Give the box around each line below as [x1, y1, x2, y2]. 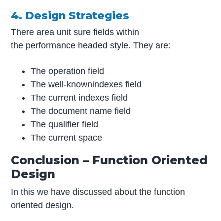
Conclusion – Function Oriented [11, 153, 208, 168]
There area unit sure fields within [11, 27, 140, 37]
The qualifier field [31, 119, 99, 130]
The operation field [31, 66, 105, 76]
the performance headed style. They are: [11, 40, 171, 51]
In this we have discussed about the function [11, 186, 185, 197]
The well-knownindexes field [31, 79, 142, 90]
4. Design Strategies [11, 8, 130, 22]
